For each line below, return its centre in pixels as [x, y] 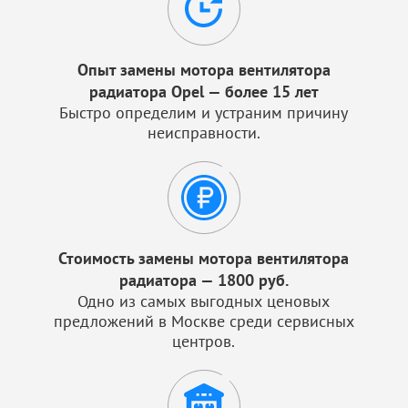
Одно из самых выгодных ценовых [204, 301]
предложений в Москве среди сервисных [204, 321]
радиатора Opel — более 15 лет [204, 92]
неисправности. [204, 133]
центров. [204, 341]
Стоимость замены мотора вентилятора [204, 258]
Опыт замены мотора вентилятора [204, 70]
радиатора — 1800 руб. [204, 280]
